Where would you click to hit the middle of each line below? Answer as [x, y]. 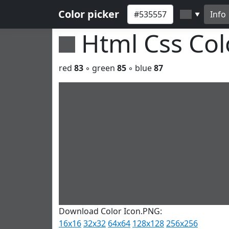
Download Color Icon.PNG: [110, 211]
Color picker [89, 14]
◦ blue [140, 68]
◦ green [100, 68]
